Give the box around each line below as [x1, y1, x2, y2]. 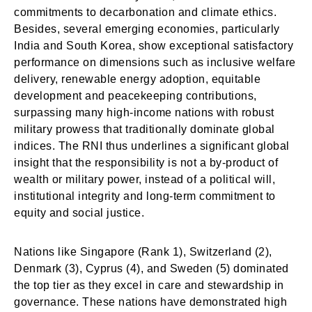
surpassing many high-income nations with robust [14, 107, 274, 118]
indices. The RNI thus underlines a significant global [14, 140, 290, 152]
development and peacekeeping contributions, [14, 90, 257, 102]
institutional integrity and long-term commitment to [14, 190, 276, 202]
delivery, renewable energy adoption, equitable [14, 73, 260, 85]
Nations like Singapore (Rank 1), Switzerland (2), [14, 246, 272, 258]
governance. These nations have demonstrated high [14, 296, 287, 308]
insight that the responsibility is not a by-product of [14, 157, 278, 169]
